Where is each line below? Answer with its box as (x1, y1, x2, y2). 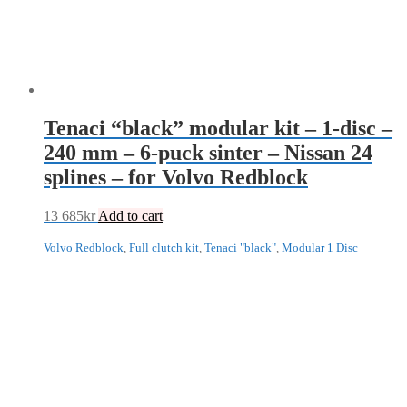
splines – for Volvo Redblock (44, 165, 308, 190)
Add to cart (98, 207, 163, 223)
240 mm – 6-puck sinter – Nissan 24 (44, 141, 372, 165)
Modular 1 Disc (282, 240, 358, 254)
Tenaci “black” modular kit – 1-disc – (44, 116, 392, 141)
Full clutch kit (129, 240, 199, 254)
